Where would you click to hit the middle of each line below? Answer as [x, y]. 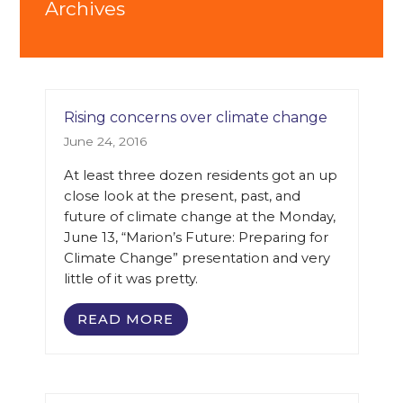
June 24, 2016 [105, 142]
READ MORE [126, 320]
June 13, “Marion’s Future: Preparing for [196, 238]
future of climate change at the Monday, [199, 217]
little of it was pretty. [130, 279]
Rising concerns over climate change [195, 118]
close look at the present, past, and [182, 197]
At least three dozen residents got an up [200, 176]
